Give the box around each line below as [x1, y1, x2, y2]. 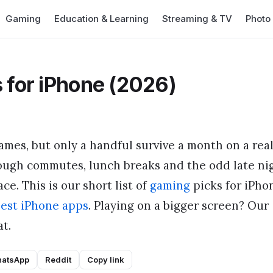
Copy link [87, 255, 124, 265]
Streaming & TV [162, 13, 232, 24]
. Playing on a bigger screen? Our [88, 197, 269, 213]
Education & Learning [54, 13, 149, 24]
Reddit [44, 255, 71, 265]
